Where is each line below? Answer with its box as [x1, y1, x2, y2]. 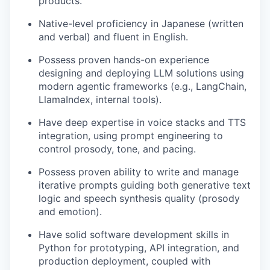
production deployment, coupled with [39, 255, 210, 267]
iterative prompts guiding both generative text [39, 179, 251, 191]
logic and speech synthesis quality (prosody [39, 192, 240, 204]
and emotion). [39, 206, 102, 218]
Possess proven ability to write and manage [39, 166, 239, 178]
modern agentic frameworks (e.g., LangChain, [39, 80, 246, 92]
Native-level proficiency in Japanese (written [39, 17, 243, 30]
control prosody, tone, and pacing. [39, 143, 196, 155]
